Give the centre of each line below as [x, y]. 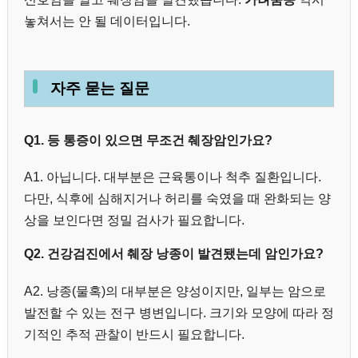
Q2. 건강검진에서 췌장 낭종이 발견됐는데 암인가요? [174, 254]
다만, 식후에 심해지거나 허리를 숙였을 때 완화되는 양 [177, 199]
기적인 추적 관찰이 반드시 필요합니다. [134, 334]
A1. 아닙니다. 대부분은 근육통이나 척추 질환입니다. [173, 177]
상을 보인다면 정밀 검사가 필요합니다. [134, 221]
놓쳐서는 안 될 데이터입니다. [107, 22]
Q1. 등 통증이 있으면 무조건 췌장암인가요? [148, 141]
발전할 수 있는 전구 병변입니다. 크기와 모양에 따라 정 [179, 312]
